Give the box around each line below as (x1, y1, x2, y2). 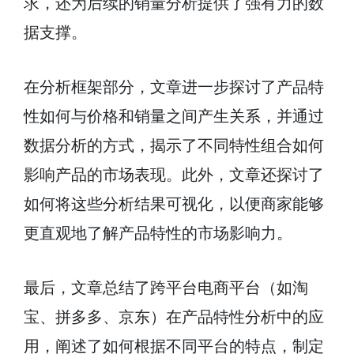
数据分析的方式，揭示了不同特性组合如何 (24, 135, 324, 156)
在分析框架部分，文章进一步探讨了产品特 (24, 77, 324, 97)
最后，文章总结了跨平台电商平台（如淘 (24, 277, 308, 298)
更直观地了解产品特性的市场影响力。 (24, 223, 292, 243)
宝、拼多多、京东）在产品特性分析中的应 (24, 307, 324, 327)
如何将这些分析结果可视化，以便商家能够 (24, 194, 324, 214)
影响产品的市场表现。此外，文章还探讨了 (24, 164, 324, 185)
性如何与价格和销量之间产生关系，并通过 (24, 106, 324, 126)
